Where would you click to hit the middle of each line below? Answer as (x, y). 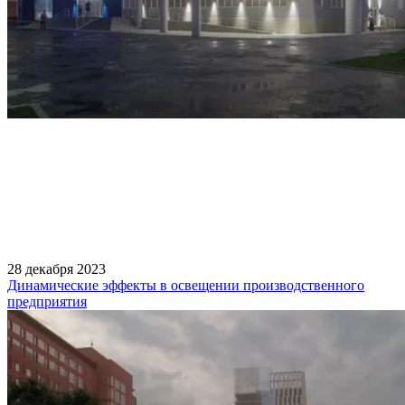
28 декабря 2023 (57, 268)
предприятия (47, 301)
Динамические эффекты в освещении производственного (186, 285)
